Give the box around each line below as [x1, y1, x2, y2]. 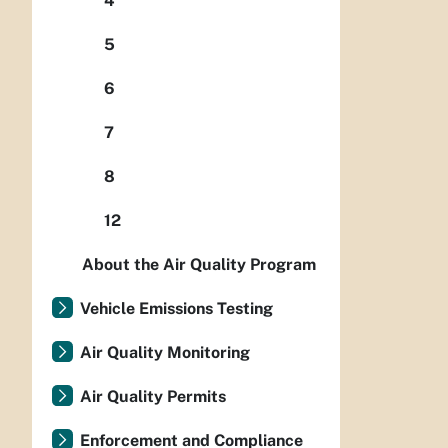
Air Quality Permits [80, 387, 226, 407]
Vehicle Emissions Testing [80, 299, 273, 319]
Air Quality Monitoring [80, 343, 250, 363]
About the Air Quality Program [82, 255, 316, 275]
